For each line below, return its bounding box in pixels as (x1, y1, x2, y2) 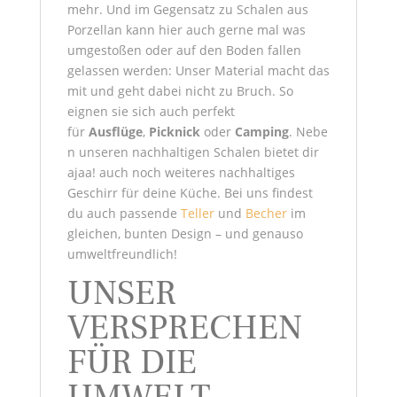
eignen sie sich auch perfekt (66, 103, 235, 121)
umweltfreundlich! (66, 245, 177, 263)
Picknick (148, 123, 200, 141)
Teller (180, 205, 214, 222)
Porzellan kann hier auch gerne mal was (66, 21, 306, 39)
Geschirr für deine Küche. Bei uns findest (66, 184, 313, 202)
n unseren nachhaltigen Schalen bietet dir (66, 144, 319, 161)
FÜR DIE (66, 340, 197, 385)
